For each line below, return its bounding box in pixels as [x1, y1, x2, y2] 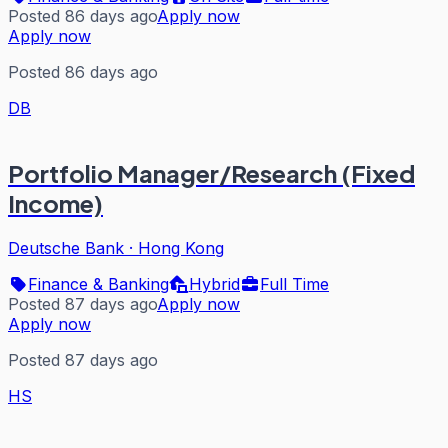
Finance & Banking [28, 274, 169, 294]
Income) [8, 188, 103, 219]
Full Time [260, 274, 329, 294]
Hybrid [189, 274, 240, 294]
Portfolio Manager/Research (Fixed [8, 158, 415, 189]
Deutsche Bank [8, 238, 124, 258]
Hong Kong [138, 238, 224, 258]
